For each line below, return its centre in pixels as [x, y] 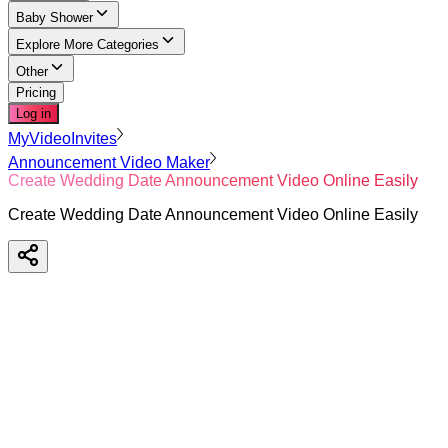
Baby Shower [54, 17]
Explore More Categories [87, 44]
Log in [33, 113]
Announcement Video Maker [109, 162]
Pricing [36, 92]
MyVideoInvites [62, 138]
